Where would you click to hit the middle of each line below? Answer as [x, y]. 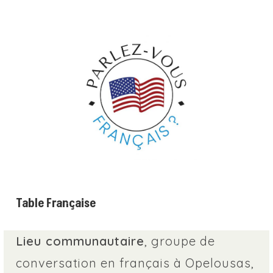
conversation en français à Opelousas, [135, 263]
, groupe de [180, 241]
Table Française [56, 203]
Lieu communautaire [80, 241]
